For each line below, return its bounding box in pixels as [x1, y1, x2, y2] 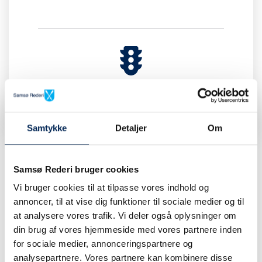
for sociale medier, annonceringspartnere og [13, 239, 193, 249]
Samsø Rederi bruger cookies [13, 164, 139, 174]
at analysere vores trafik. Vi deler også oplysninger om [13, 211, 237, 221]
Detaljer [115, 122, 147, 133]
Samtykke [26, 122, 67, 133]
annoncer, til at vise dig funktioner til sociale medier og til [13, 196, 244, 207]
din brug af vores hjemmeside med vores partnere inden [13, 225, 242, 235]
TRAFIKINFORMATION [57, 77, 205, 98]
